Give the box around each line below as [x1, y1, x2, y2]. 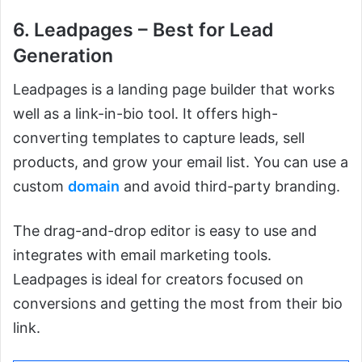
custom [13, 178, 68, 196]
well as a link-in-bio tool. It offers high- [13, 105, 278, 123]
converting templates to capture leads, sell [13, 129, 305, 147]
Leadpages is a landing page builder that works [13, 81, 335, 99]
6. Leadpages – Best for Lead [13, 18, 274, 41]
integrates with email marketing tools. [13, 246, 271, 264]
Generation [13, 44, 113, 67]
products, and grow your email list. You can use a [13, 154, 348, 171]
